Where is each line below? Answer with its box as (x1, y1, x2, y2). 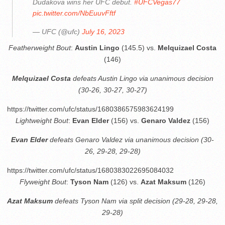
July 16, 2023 (82, 28, 125, 36)
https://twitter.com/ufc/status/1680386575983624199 (7, 105, 174, 113)
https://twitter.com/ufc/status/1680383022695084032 (7, 166, 174, 174)
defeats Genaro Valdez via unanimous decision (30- (48, 136, 214, 144)
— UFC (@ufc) (33, 28, 82, 36)
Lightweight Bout (16, 117, 68, 125)
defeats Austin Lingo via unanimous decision (70, 74, 213, 82)
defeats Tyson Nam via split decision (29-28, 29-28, (53, 197, 218, 205)
